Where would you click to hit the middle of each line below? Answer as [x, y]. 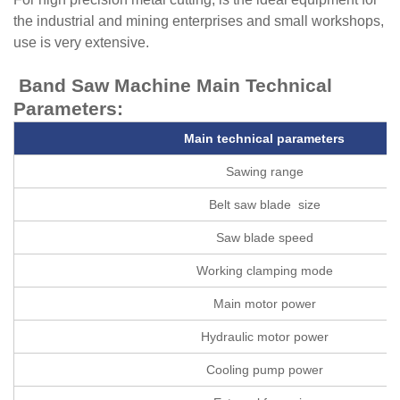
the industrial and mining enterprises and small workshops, [199, 21]
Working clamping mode [264, 270]
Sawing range [264, 171]
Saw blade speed [264, 237]
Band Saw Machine [102, 85]
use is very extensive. [81, 42]
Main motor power [264, 303]
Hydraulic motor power [264, 336]
